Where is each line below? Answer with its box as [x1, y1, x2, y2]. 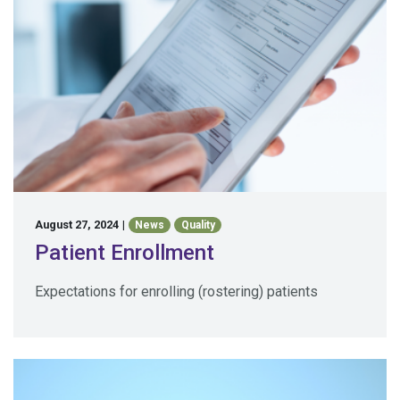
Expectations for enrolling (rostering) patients [35, 283, 318, 301]
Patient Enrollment [35, 240, 214, 266]
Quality [180, 219, 215, 232]
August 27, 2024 [35, 217, 119, 231]
